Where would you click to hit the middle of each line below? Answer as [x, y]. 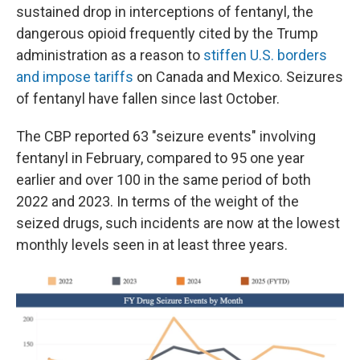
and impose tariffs [75, 77]
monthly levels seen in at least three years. [152, 245]
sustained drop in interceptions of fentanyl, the [165, 12]
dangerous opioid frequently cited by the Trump [167, 33]
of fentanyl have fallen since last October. [148, 98]
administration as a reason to [110, 55]
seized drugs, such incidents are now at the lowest [178, 223]
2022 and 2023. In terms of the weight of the [157, 201]
